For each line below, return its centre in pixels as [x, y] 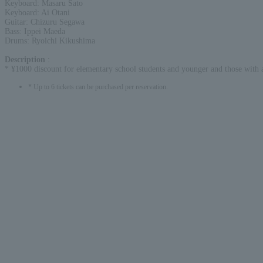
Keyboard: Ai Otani [37, 12]
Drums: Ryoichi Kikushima [50, 41]
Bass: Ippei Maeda [35, 31]
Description [26, 59]
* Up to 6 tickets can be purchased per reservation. [98, 87]
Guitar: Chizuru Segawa [45, 22]
